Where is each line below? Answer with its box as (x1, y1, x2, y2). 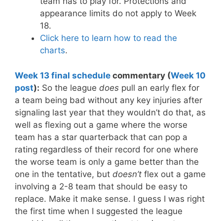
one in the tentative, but (15, 169, 112, 179)
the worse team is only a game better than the (15, 156, 199, 167)
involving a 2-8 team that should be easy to (15, 181, 187, 191)
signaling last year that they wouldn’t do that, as (15, 107, 206, 117)
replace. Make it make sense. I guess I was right (15, 193, 205, 204)
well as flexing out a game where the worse (15, 119, 187, 130)
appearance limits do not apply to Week (40, 8, 196, 18)
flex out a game (142, 169, 206, 179)
